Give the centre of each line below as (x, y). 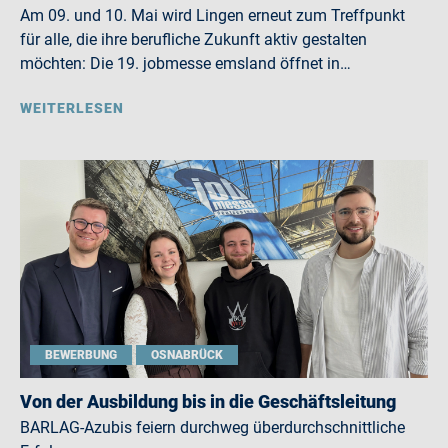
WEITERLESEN (72, 108)
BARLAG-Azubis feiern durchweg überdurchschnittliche (212, 427)
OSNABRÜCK (187, 355)
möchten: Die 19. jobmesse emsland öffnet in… (185, 63)
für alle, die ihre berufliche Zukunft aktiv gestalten (193, 39)
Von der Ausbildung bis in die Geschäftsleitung (208, 401)
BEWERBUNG (81, 355)
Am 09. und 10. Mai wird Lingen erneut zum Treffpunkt (212, 15)
